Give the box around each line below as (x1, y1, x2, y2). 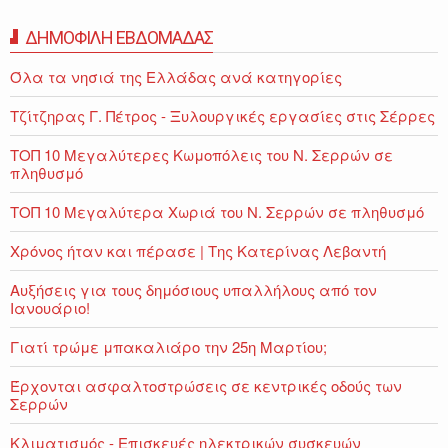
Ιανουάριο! (10, 296, 90, 318)
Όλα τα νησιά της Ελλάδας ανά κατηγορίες (10, 65, 342, 87)
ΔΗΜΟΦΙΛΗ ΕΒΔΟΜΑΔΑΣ (25, 26, 213, 48)
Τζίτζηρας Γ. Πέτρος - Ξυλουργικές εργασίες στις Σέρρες (10, 104, 435, 126)
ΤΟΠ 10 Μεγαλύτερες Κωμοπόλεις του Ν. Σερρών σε (10, 143, 393, 165)
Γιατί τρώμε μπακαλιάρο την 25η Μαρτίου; (10, 335, 327, 357)
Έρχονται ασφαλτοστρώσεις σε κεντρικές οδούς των (10, 374, 402, 396)
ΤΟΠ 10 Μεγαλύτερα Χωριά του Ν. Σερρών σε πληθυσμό (10, 200, 424, 222)
